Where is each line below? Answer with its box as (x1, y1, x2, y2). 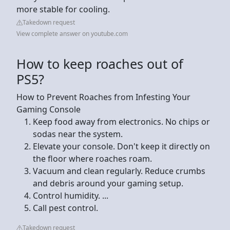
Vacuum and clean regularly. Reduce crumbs (33, 165, 205, 177)
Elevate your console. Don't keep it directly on (33, 140, 210, 152)
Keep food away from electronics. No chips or (33, 116, 210, 127)
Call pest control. (33, 202, 98, 214)
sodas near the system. (33, 128, 123, 140)
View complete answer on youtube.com (16, 29, 128, 38)
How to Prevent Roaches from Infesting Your (16, 91, 190, 103)
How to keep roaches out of (16, 54, 183, 72)
